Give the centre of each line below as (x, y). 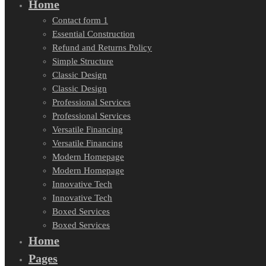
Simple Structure (83, 61)
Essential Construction (94, 34)
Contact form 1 (80, 20)
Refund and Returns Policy (102, 48)
